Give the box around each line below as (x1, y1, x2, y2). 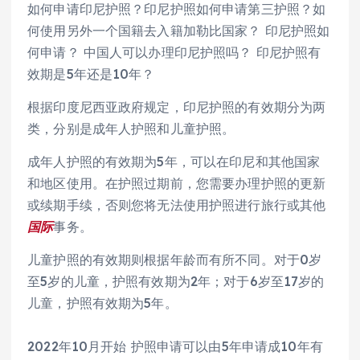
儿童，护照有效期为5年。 (27, 295, 178, 312)
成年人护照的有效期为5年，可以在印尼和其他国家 (27, 153, 321, 170)
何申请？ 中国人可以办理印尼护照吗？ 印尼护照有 (27, 44, 321, 60)
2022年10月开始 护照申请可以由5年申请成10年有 (27, 338, 323, 355)
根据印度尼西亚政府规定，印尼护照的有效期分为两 (27, 99, 326, 116)
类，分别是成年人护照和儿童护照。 (27, 121, 235, 137)
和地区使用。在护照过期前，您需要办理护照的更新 (27, 175, 326, 192)
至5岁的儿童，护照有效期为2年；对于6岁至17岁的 (27, 273, 325, 290)
